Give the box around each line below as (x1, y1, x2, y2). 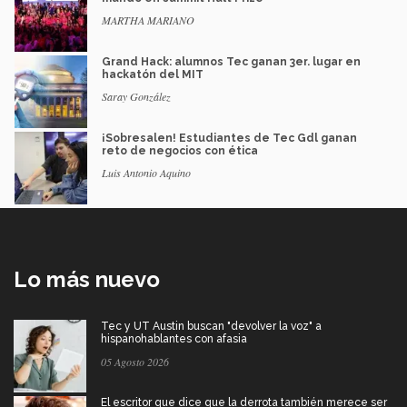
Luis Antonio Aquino (102, 165, 191, 181)
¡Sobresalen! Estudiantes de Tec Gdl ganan (102, 132, 357, 145)
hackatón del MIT (102, 68, 203, 82)
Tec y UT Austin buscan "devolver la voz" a (101, 320, 322, 333)
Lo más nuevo (14, 266, 160, 293)
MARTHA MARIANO (102, 13, 194, 28)
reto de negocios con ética (102, 144, 258, 158)
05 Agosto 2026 (101, 354, 169, 370)
